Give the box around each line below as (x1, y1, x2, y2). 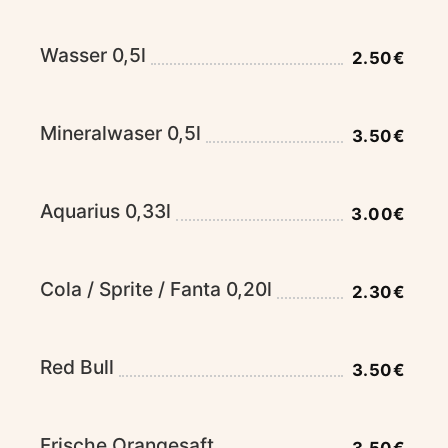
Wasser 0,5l (40, 43, 146, 68)
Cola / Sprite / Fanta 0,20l (40, 277, 272, 302)
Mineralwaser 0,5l (40, 121, 201, 146)
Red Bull (40, 355, 114, 380)
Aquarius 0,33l (40, 199, 171, 224)
